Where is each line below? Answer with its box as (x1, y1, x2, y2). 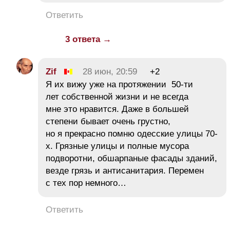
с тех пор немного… (46, 178, 126, 188)
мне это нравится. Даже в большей (46, 104, 189, 114)
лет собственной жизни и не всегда (46, 91, 188, 102)
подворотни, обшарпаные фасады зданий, (46, 153, 217, 163)
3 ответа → (65, 34, 111, 44)
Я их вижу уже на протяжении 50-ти (46, 79, 193, 89)
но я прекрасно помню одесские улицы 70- (46, 128, 218, 139)
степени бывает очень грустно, (46, 116, 170, 126)
